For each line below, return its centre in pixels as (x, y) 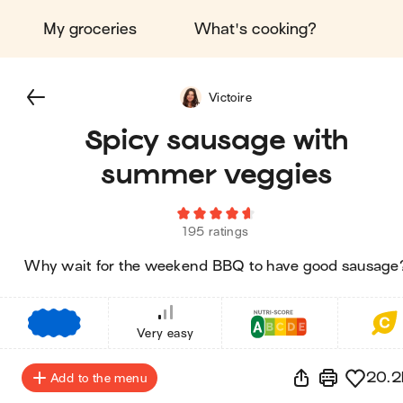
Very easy (165, 333)
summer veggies (216, 173)
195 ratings (216, 232)
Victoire (230, 97)
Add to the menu (99, 378)
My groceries (90, 29)
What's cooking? (255, 29)
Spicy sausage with (216, 139)
